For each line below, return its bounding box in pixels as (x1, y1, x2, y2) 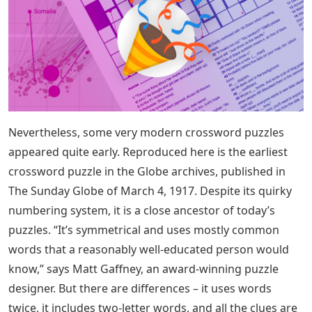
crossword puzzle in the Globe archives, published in (8, 164, 286, 179)
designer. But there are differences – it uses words (8, 281, 272, 296)
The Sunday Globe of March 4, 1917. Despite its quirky (8, 183, 292, 198)
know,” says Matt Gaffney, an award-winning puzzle (8, 261, 279, 276)
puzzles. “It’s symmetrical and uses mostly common (8, 222, 279, 237)
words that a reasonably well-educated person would (8, 242, 289, 257)
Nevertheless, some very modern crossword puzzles (8, 125, 284, 140)
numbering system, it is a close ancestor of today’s (8, 203, 275, 218)
